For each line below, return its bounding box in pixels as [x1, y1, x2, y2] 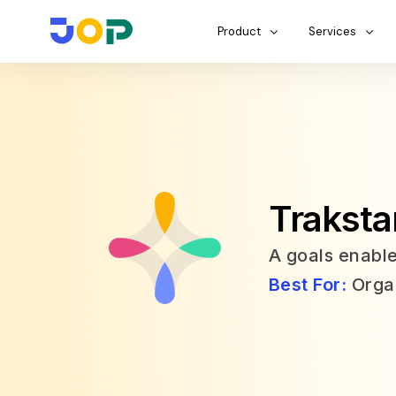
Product [217, 23, 261, 39]
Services [308, 23, 356, 39]
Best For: [268, 274, 352, 295]
